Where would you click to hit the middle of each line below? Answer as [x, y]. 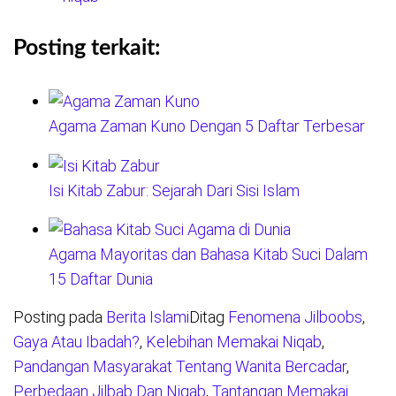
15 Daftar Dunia [101, 278]
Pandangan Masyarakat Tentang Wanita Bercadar [180, 366]
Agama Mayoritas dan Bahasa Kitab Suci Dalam [208, 254]
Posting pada [60, 316]
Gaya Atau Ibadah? [76, 341]
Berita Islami [148, 316]
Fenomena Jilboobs [295, 316]
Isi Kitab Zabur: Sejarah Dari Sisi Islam [174, 190]
